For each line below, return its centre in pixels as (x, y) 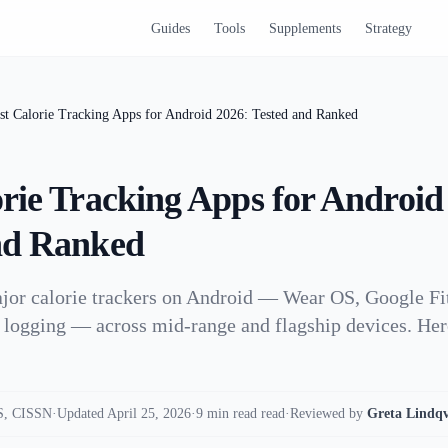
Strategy (388, 28)
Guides (170, 28)
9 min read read (240, 413)
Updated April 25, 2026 (124, 413)
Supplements (304, 28)
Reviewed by (326, 413)
